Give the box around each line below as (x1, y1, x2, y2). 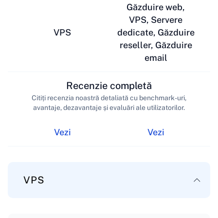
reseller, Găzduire (119, 40, 192, 51)
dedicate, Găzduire (117, 27, 195, 38)
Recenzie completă (66, 79, 152, 91)
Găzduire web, (127, 2, 185, 13)
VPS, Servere (129, 15, 182, 25)
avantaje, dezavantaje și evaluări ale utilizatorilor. (33, 103, 185, 111)
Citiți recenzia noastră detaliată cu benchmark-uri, (32, 93, 186, 102)
